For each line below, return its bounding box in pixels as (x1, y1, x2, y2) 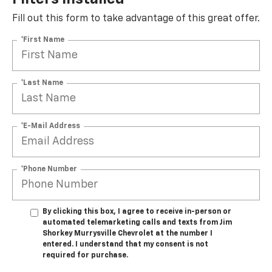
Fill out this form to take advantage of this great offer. (12, 13, 260, 24)
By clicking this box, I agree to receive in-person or (42, 208, 231, 216)
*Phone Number (21, 165, 77, 173)
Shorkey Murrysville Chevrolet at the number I (42, 229, 212, 237)
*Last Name (21, 79, 63, 87)
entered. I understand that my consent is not (42, 240, 208, 248)
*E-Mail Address (21, 122, 80, 130)
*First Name (21, 36, 64, 44)
